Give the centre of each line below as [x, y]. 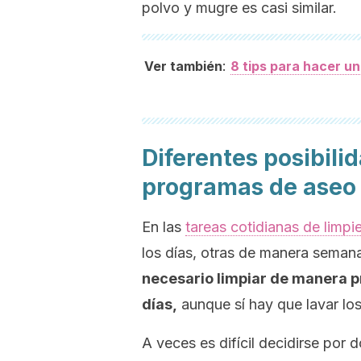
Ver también [183, 66]
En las [164, 227]
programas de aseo [249, 187]
